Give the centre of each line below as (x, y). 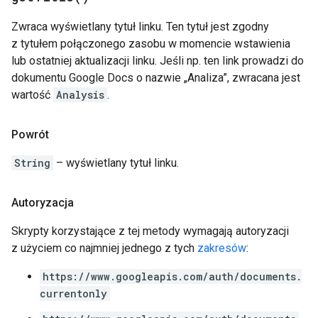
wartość (32, 95)
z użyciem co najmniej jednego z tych (104, 248)
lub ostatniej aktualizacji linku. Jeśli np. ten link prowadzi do (158, 61)
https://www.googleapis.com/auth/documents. (172, 276)
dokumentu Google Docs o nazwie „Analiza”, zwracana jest (156, 78)
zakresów (222, 248)
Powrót (30, 135)
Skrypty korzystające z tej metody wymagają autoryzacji (150, 231)
